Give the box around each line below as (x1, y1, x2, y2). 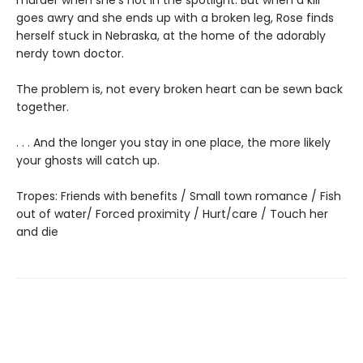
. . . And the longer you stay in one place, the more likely (16, 134, 331, 151)
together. (16, 98, 69, 115)
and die (16, 223, 58, 240)
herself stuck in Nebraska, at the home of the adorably (16, 27, 326, 44)
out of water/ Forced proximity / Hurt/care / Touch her (16, 205, 328, 222)
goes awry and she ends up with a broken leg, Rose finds (16, 9, 334, 26)
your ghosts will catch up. (16, 152, 160, 169)
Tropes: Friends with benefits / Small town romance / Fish (16, 187, 341, 204)
